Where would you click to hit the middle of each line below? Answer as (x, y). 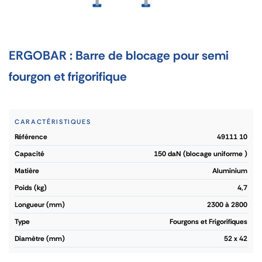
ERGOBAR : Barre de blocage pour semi (119, 56)
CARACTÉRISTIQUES (53, 122)
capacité (32, 154)
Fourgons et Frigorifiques (208, 222)
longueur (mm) (42, 205)
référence (33, 137)
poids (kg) (33, 188)
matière (30, 171)
